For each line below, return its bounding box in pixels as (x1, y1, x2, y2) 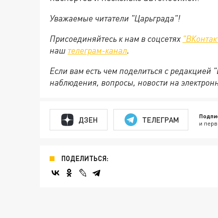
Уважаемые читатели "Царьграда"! (50, 13, 180, 23)
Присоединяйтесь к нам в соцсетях (50, 33, 182, 44)
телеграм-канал (68, 45, 127, 55)
